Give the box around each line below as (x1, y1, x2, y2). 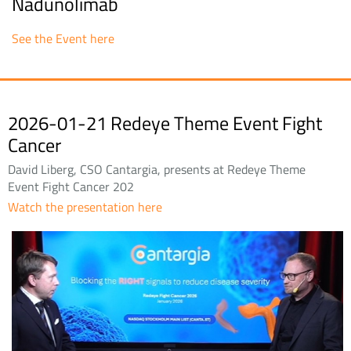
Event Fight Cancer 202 (8, 176, 134, 196)
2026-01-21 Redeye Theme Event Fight (8, 108, 322, 137)
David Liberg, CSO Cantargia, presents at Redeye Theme (8, 159, 306, 179)
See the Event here (12, 28, 114, 48)
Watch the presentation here (8, 197, 162, 216)
